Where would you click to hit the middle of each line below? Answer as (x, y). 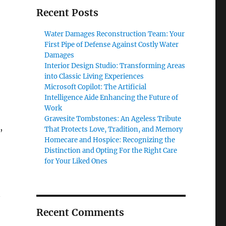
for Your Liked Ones (76, 161)
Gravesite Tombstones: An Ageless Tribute (113, 119)
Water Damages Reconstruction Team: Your (115, 34)
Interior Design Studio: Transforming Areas (115, 66)
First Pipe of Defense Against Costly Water (112, 45)
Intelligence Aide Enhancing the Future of (111, 98)
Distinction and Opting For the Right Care (111, 151)
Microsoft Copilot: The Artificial (96, 87)
